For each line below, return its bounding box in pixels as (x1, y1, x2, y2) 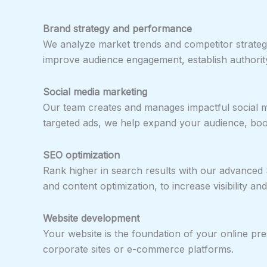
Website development (43, 212, 139, 224)
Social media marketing (43, 85, 147, 98)
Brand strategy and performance (43, 22, 192, 35)
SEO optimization (43, 148, 120, 161)
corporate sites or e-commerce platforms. (43, 243, 234, 255)
